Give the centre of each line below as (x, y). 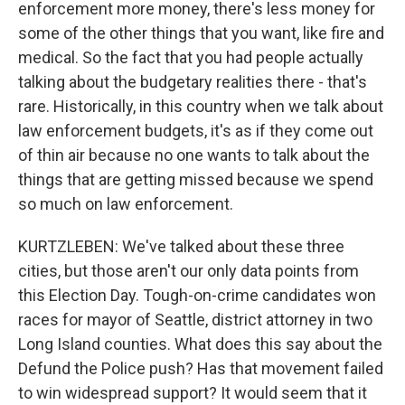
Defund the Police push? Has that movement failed (201, 368)
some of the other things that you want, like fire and (201, 33)
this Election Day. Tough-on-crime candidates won (197, 295)
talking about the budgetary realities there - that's (193, 82)
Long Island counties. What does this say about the (200, 344)
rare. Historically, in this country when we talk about (201, 106)
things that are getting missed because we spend (196, 179)
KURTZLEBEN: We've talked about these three (181, 246)
